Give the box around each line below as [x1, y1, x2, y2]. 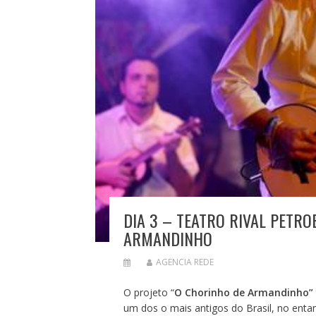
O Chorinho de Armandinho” [174, 285, 313, 299]
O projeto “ [123, 285, 174, 299]
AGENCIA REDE [155, 255, 214, 268]
